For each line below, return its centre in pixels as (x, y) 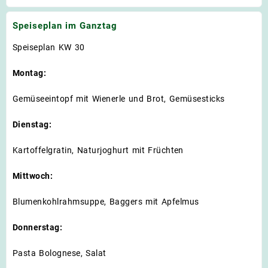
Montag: (31, 73)
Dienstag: (32, 124)
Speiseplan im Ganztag (65, 26)
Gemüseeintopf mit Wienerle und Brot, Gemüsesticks (119, 98)
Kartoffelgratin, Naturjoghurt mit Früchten (98, 150)
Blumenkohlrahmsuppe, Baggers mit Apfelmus (106, 201)
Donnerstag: (38, 227)
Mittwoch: (33, 176)
